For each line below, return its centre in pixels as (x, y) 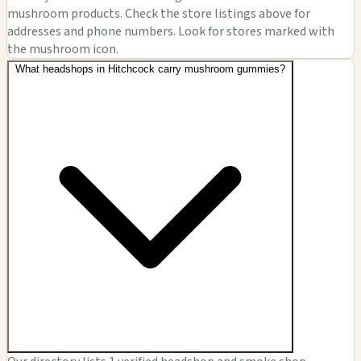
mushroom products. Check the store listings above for (159, 13)
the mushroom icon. (63, 49)
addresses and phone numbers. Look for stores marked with (171, 31)
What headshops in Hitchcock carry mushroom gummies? (150, 68)
